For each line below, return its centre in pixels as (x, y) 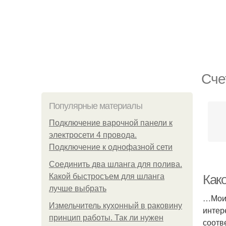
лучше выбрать (78, 188)
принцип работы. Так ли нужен (106, 218)
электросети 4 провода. (93, 135)
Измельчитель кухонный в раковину (116, 206)
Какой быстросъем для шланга (107, 176)
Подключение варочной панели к (111, 123)
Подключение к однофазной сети (111, 147)
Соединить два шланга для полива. (116, 164)
